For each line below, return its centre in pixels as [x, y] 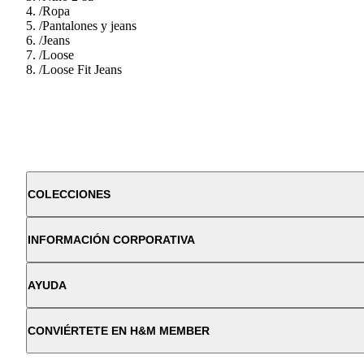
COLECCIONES [69, 194]
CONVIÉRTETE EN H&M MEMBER [119, 330]
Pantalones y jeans [89, 25]
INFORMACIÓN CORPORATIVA [111, 239]
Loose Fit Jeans [82, 69]
